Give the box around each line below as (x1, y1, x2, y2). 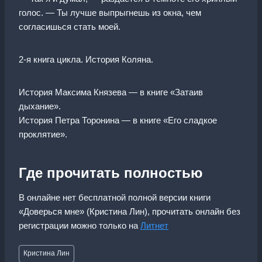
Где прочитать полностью (19, 164, 203, 181)
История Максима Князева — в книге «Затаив (19, 87, 203, 97)
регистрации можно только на (19, 220, 140, 230)
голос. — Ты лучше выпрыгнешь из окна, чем (19, 7, 201, 18)
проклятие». (19, 129, 67, 139)
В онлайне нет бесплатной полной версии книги (19, 192, 211, 202)
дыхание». (19, 101, 61, 111)
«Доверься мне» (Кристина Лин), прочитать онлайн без (19, 206, 240, 216)
